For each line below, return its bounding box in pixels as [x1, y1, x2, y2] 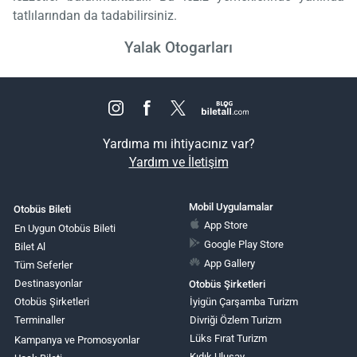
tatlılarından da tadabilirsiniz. [13, 8, 177, 24]
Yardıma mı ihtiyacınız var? [102, 135, 255, 151]
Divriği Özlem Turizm [189, 313, 281, 326]
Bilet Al [14, 240, 45, 253]
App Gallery [204, 257, 256, 269]
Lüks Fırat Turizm [189, 331, 267, 344]
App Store [204, 218, 249, 231]
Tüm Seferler [14, 258, 73, 271]
